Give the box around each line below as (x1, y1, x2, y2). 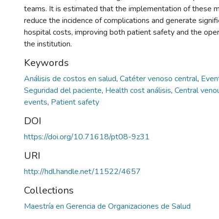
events (24, 96, 49, 108)
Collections (24, 183, 74, 197)
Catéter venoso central (120, 73, 199, 84)
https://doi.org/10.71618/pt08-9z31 (24, 131, 150, 142)
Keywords (24, 56, 69, 69)
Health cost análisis (105, 85, 173, 96)
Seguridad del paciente (24, 85, 104, 96)
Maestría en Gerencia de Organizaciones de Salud (24, 200, 191, 212)
